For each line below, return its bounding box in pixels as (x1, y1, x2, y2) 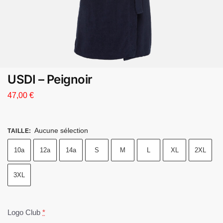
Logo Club (7, 208, 40, 217)
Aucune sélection (34, 126, 88, 134)
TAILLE (7, 127, 29, 134)
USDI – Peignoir (7, 72, 93, 87)
